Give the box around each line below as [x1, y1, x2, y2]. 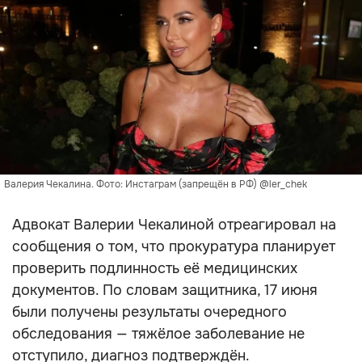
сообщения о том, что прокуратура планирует [12, 238, 335, 255]
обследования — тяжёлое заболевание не [12, 325, 305, 343]
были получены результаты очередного [12, 303, 287, 321]
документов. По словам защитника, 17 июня [12, 281, 318, 299]
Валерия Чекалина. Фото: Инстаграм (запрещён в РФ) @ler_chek [4, 178, 307, 191]
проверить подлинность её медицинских [12, 259, 297, 277]
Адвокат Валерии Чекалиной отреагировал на [12, 216, 336, 234]
